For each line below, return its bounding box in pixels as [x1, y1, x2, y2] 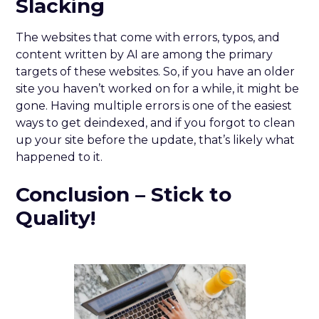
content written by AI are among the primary [16, 47, 273, 61]
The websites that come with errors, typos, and [16, 30, 281, 44]
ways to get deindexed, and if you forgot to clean [16, 115, 296, 130]
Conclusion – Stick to [16, 182, 232, 206]
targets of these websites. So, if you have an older [16, 64, 296, 78]
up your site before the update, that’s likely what [16, 132, 296, 147]
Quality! [16, 205, 96, 230]
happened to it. [16, 150, 103, 164]
